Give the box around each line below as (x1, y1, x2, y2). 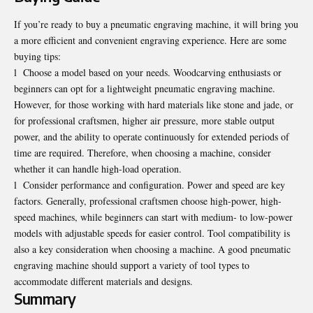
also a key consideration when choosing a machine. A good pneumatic (14, 242, 291, 256)
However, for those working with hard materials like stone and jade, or (14, 97, 293, 111)
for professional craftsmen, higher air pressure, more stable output (14, 113, 275, 127)
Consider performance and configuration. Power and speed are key (23, 177, 285, 191)
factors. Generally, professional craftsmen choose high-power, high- (14, 194, 282, 208)
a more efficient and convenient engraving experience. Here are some (14, 33, 286, 47)
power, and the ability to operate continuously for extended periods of (14, 129, 289, 143)
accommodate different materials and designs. (14, 274, 193, 288)
